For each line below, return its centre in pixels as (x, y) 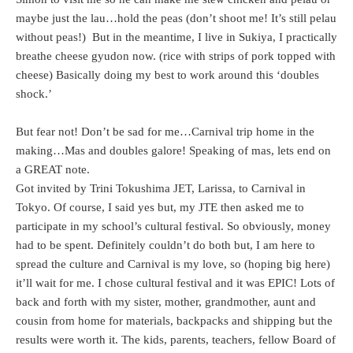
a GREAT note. (53, 170)
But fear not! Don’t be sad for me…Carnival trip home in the (165, 132)
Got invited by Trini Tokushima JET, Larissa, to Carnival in (161, 189)
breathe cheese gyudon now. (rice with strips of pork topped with (176, 56)
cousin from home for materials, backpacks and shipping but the (174, 321)
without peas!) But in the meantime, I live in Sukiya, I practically (176, 37)
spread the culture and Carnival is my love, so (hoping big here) (173, 264)
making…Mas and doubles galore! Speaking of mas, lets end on (173, 151)
